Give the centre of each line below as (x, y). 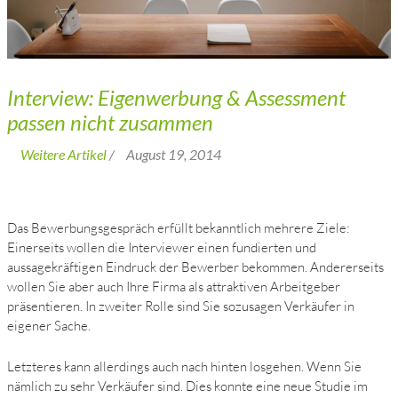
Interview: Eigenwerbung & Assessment (177, 97)
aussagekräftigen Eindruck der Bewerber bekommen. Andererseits (196, 267)
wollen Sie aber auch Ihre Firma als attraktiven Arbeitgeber (174, 286)
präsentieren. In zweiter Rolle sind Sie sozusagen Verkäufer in (181, 306)
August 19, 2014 (174, 154)
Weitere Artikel (64, 154)
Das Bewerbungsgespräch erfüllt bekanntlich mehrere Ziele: (179, 227)
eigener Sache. (49, 325)
